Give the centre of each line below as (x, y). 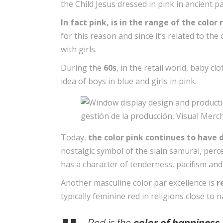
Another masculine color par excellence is (139, 183)
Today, (74, 137)
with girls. (79, 49)
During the (82, 68)
